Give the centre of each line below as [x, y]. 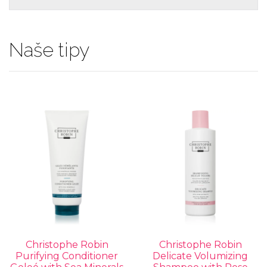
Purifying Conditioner [67, 256]
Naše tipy [49, 50]
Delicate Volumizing [200, 256]
